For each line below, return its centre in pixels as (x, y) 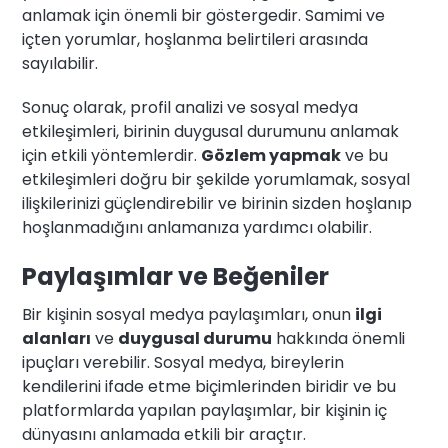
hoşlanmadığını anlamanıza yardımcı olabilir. (197, 228)
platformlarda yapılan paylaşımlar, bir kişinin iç (205, 411)
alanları (57, 339)
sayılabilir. (60, 64)
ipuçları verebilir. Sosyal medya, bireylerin (183, 363)
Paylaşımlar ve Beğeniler (176, 277)
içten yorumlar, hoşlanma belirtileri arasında (195, 40)
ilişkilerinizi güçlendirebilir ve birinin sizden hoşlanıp (217, 204)
